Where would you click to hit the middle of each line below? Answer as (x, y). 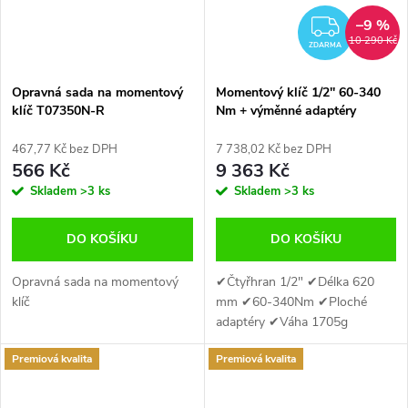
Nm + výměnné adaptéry (286, 111)
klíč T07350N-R (58, 111)
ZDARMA (325, 46)
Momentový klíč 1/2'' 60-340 (298, 93)
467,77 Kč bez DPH (65, 150)
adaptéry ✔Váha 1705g (281, 322)
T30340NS (246, 129)
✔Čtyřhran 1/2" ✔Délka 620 (295, 282)
